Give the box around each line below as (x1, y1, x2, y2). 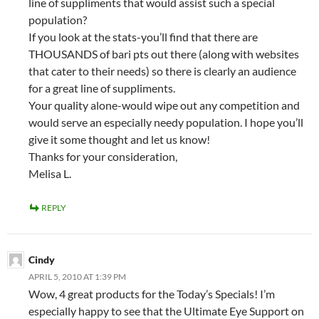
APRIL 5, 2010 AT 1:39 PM (28, 271, 126, 283)
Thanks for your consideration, (28, 150, 177, 164)
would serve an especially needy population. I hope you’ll (28, 115, 303, 130)
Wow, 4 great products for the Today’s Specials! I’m (28, 287, 275, 301)
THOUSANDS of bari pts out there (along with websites (28, 47, 299, 61)
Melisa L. (28, 167, 71, 181)
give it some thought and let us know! (28, 132, 210, 147)
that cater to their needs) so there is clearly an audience (28, 64, 296, 78)
